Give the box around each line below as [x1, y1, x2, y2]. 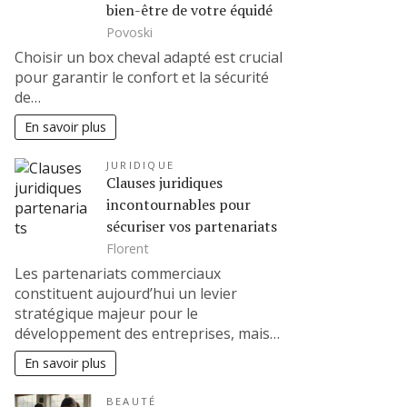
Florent [106, 239, 149, 257]
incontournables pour [106, 194, 251, 215]
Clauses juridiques [106, 173, 223, 194]
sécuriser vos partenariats [106, 216, 277, 237]
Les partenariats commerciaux [15, 263, 221, 284]
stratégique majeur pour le [15, 303, 198, 324]
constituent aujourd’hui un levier [15, 283, 237, 304]
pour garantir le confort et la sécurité [15, 67, 269, 88]
